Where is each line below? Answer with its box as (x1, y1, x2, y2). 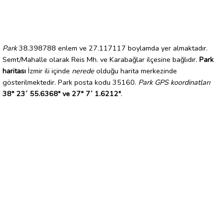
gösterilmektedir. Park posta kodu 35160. (2, 77, 138, 87)
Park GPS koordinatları (138, 77, 210, 87)
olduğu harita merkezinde (94, 65, 177, 76)
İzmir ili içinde (26, 65, 72, 76)
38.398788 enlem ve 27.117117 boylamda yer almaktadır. (17, 43, 208, 53)
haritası (2, 65, 26, 76)
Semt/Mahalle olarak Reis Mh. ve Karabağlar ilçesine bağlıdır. (2, 54, 199, 64)
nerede (72, 65, 94, 76)
